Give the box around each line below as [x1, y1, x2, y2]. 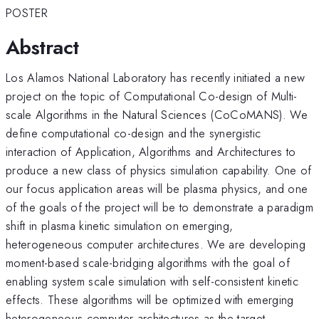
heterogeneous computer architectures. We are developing [6, 235, 306, 253]
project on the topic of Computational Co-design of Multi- [6, 87, 298, 105]
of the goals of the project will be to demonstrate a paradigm [6, 198, 313, 216]
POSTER [6, 4, 48, 22]
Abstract [6, 32, 79, 62]
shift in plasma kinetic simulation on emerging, [6, 216, 234, 234]
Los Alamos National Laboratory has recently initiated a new [6, 68, 305, 86]
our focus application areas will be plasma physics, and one [6, 179, 308, 197]
